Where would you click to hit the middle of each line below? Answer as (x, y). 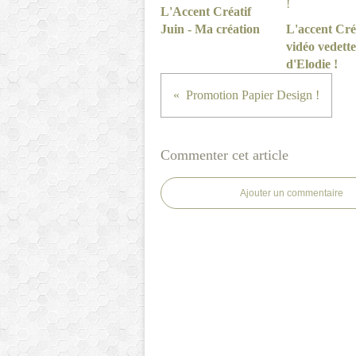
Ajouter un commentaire (292, 193)
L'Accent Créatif (206, 12)
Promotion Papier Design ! (253, 95)
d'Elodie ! (311, 64)
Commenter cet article (224, 155)
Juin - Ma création (210, 29)
